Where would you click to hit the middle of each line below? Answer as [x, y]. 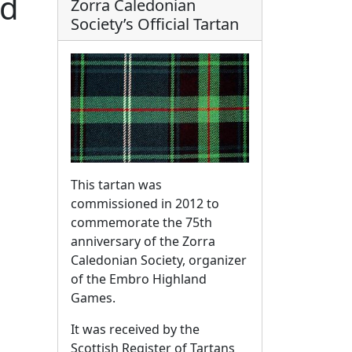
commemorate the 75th [141, 223]
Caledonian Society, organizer [159, 260]
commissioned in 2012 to [145, 204]
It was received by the [135, 330]
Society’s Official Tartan [155, 24]
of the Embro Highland [139, 279]
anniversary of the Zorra [143, 242]
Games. [93, 298]
